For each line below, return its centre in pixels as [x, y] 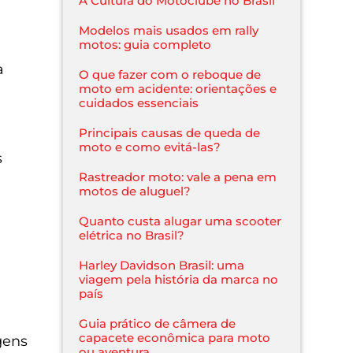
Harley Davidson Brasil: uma [162, 265]
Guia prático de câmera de [158, 323]
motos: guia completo [145, 44]
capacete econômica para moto [175, 337]
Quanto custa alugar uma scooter [180, 221]
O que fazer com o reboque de [170, 74]
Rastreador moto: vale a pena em [178, 176]
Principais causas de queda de [170, 132]
